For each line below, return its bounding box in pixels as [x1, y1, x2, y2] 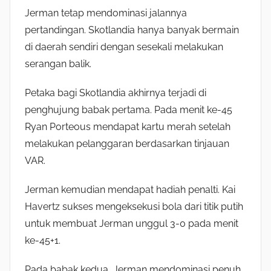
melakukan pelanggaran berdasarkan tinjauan [25, 138, 229, 150]
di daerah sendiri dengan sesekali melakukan [25, 41, 223, 53]
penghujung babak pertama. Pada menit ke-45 [25, 104, 232, 116]
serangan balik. [25, 58, 91, 70]
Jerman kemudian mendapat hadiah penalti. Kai [25, 184, 235, 196]
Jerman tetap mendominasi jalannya [25, 7, 187, 19]
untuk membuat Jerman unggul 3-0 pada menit [25, 218, 238, 230]
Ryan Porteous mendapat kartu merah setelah [25, 121, 230, 133]
